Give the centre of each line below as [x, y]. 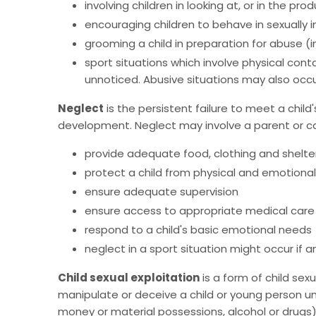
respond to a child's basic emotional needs [198, 230]
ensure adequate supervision [161, 192]
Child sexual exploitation [129, 277]
